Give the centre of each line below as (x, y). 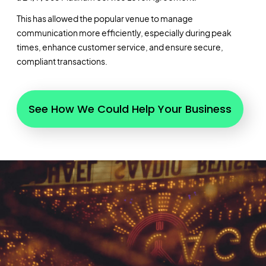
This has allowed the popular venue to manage (104, 19)
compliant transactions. (62, 61)
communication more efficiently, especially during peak (124, 33)
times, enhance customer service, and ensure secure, (120, 47)
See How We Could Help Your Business (130, 109)
